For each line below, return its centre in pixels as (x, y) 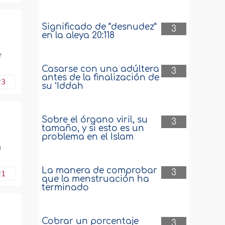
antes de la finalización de (101, 78)
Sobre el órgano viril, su (95, 120)
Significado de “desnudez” (99, 27)
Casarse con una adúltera (101, 69)
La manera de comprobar (100, 171)
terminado (66, 188)
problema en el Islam (88, 137)
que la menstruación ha (96, 179)
